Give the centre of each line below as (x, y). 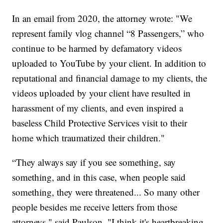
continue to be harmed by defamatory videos (97, 48)
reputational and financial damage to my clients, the (110, 78)
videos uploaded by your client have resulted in (102, 93)
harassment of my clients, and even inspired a (98, 108)
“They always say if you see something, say (94, 162)
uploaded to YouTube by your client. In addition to (109, 63)
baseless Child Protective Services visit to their (100, 123)
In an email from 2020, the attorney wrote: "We (102, 18)
